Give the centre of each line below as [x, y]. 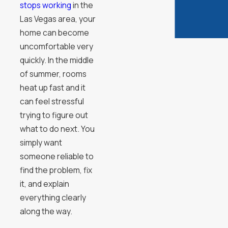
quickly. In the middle [56, 60]
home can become [54, 33]
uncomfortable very [56, 47]
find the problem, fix [56, 170]
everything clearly [53, 198]
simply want [41, 143]
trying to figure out [54, 115]
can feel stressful [52, 102]
